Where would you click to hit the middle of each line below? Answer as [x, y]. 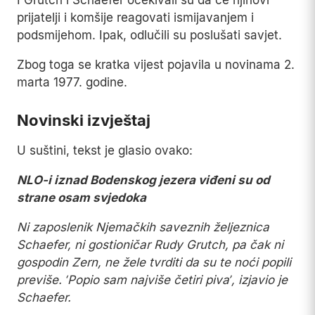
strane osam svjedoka [82, 198]
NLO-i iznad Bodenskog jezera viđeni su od [143, 180]
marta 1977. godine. [72, 83]
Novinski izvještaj [84, 121]
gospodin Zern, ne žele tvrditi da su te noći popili [154, 263]
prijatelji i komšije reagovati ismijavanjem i [135, 18]
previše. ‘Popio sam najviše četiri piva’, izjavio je [152, 280]
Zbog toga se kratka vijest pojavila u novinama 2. [156, 65]
